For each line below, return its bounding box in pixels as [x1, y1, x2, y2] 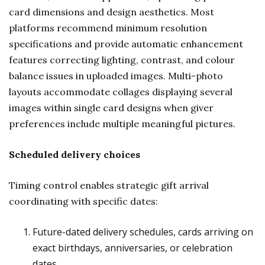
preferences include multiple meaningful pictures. [9, 118, 235, 130]
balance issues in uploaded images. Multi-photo [9, 70, 223, 82]
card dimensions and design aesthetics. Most [9, 6, 214, 18]
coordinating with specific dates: [9, 195, 158, 207]
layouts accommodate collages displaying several [9, 86, 232, 98]
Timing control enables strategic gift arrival [9, 179, 209, 191]
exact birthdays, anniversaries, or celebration [33, 241, 232, 254]
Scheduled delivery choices [9, 148, 140, 160]
